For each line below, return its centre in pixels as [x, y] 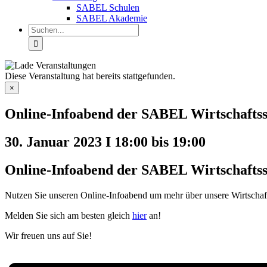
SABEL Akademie [112, 18]
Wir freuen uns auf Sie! [48, 235]
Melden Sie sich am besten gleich [69, 215]
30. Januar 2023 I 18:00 [76, 142]
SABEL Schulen [108, 7]
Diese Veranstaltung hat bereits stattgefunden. [90, 76]
